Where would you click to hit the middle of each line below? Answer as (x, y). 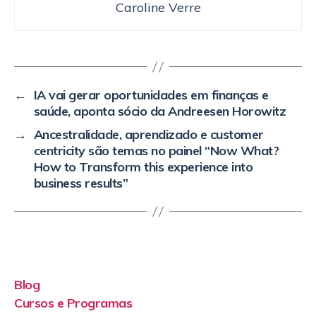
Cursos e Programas (73, 303)
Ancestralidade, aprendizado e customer (148, 135)
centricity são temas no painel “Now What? (156, 151)
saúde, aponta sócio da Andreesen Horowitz (160, 111)
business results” (81, 183)
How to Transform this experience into (143, 167)
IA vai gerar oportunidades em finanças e (151, 95)
